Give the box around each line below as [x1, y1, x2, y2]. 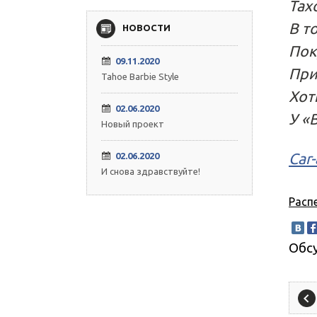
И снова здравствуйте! [101, 166, 200, 176]
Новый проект [101, 119, 164, 129]
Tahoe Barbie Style [101, 71, 179, 81]
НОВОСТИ [122, 23, 171, 33]
